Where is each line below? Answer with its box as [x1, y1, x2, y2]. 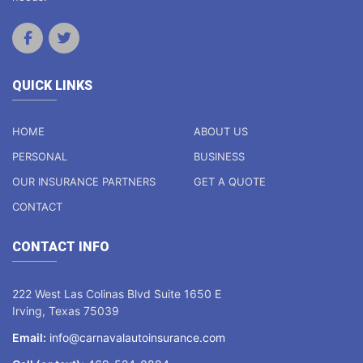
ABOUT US [194, 124, 248, 138]
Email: [12, 330, 46, 344]
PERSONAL [12, 149, 67, 163]
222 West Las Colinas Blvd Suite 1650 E [12, 286, 221, 301]
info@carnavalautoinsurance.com [49, 330, 225, 344]
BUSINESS [194, 149, 245, 163]
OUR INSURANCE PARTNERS [12, 174, 156, 188]
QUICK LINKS [12, 77, 92, 93]
